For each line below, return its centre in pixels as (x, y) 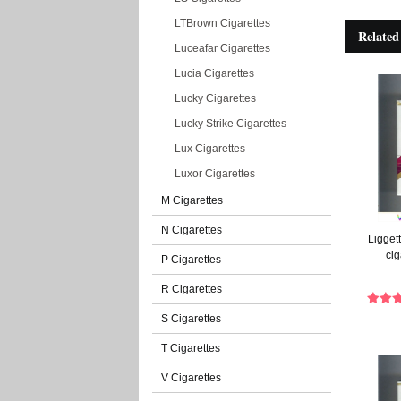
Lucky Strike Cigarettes (230, 124)
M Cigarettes (192, 200)
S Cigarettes (191, 319)
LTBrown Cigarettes (222, 23)
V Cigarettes (191, 378)
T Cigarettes (191, 348)
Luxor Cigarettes (215, 174)
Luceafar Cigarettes (222, 48)
